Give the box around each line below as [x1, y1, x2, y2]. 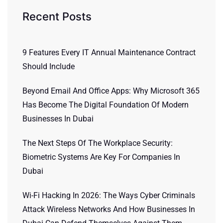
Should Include [22, 62, 75, 71]
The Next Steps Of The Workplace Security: [22, 138, 173, 148]
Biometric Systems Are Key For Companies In [22, 152, 180, 162]
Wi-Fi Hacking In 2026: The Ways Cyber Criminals [22, 191, 195, 200]
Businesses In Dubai [22, 114, 94, 123]
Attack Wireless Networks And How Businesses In [22, 205, 195, 214]
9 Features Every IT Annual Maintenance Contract [22, 48, 196, 57]
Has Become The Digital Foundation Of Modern [22, 100, 189, 110]
